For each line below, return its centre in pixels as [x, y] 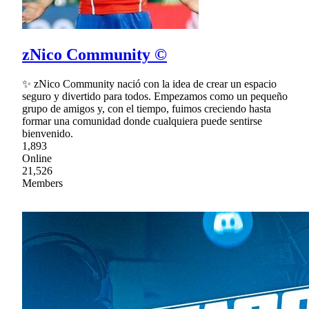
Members [42, 183]
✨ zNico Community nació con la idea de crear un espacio [149, 84]
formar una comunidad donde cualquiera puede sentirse [142, 121]
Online [37, 159]
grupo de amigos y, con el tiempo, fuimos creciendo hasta [147, 109]
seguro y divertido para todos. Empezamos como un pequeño [155, 97]
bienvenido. [48, 134]
